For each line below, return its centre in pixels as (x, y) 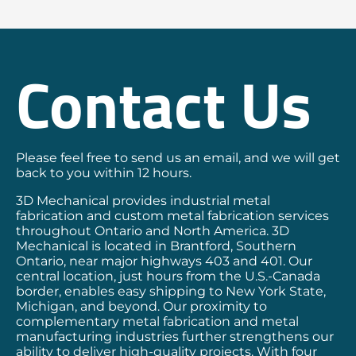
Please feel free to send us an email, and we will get (178, 158)
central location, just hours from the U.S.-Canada (168, 277)
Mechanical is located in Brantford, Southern (156, 246)
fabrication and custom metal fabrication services (172, 216)
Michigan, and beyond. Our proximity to (141, 307)
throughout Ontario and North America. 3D (153, 231)
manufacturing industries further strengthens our (175, 337)
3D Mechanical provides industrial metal (143, 201)
